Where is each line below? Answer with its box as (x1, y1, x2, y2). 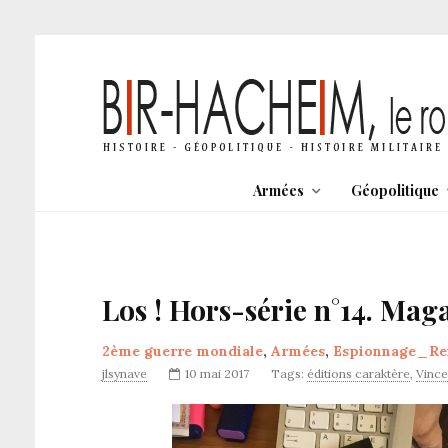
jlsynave (102, 366, 147, 381)
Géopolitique (350, 181, 439, 200)
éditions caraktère (307, 366, 410, 381)
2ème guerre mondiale (102, 342, 263, 360)
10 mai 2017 (185, 366, 249, 381)
